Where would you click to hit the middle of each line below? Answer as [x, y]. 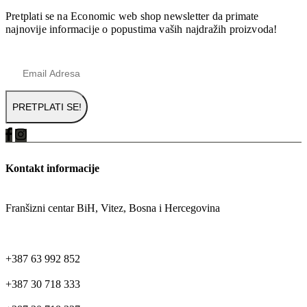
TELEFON [30, 234]
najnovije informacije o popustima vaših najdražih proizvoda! [142, 29]
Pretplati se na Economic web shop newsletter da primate [132, 16]
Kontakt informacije [52, 169]
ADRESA [28, 195]
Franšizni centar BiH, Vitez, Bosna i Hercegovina [113, 208]
